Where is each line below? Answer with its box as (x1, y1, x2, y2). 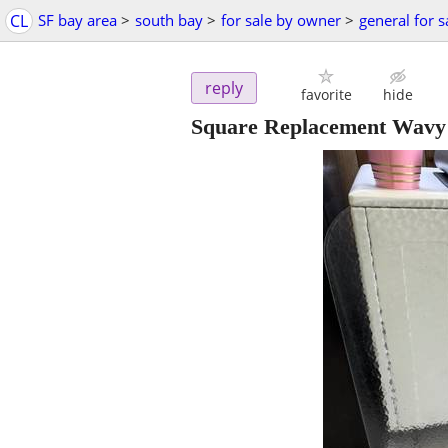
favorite (300, 85, 352, 105)
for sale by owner (221, 10, 341, 30)
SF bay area (38, 10, 117, 30)
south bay (135, 10, 203, 30)
